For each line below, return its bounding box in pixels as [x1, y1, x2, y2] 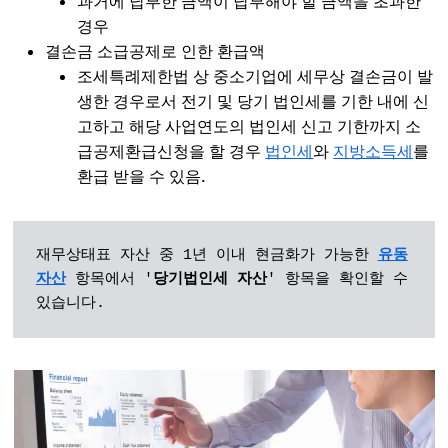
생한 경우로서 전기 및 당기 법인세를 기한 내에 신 [77, 91, 430, 111]
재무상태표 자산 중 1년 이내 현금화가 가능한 [35, 246, 378, 264]
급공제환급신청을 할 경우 [77, 141, 266, 161]
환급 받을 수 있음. [77, 166, 207, 186]
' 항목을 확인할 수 [266, 270, 408, 288]
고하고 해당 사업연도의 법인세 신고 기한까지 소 [77, 116, 422, 136]
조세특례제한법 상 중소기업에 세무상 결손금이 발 [77, 66, 434, 86]
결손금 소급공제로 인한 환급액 [45, 41, 266, 61]
